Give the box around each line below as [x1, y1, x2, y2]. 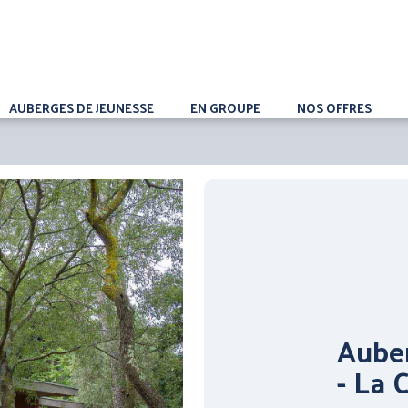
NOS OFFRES [297, 97, 372, 120]
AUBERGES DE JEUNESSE [9, 97, 154, 120]
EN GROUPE [190, 97, 260, 120]
